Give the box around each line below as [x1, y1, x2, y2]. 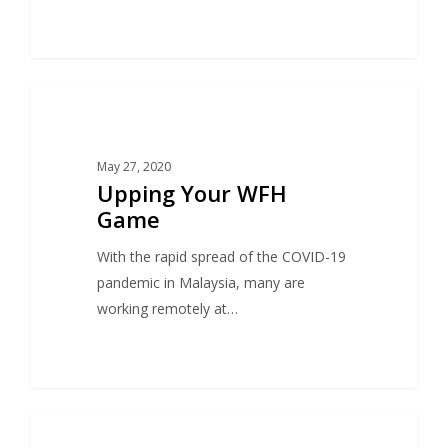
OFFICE [63, 106, 106, 124]
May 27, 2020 [96, 158, 171, 176]
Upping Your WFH [96, 178, 287, 209]
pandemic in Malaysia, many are [96, 273, 305, 293]
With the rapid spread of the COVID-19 [96, 247, 346, 267]
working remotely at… [96, 299, 238, 319]
